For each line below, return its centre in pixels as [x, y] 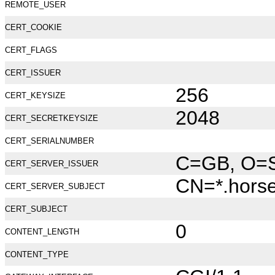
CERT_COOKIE [33, 27]
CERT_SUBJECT [36, 209]
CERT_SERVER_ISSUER [52, 164]
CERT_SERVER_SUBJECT [55, 186]
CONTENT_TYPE [37, 254]
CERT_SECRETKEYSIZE [52, 118]
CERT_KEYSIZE [35, 95]
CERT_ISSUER [33, 73]
